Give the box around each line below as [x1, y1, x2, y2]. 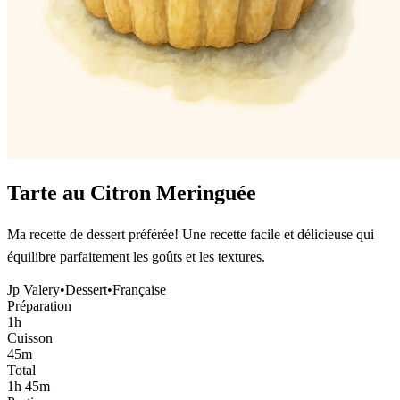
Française [112, 281, 166, 297]
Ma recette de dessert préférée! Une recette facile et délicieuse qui [7, 226, 374, 242]
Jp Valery [7, 281, 60, 297]
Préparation [7, 297, 71, 313]
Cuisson [7, 329, 53, 346]
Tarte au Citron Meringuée [7, 180, 256, 204]
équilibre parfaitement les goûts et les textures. [7, 248, 265, 264]
